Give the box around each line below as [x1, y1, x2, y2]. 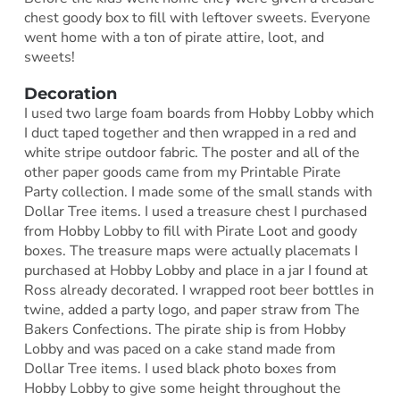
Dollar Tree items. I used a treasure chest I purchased [23, 202, 367, 222]
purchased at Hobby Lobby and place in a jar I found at [23, 261, 368, 281]
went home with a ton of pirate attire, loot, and [23, 28, 324, 48]
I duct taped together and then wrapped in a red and [23, 123, 356, 144]
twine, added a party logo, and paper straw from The [23, 300, 360, 321]
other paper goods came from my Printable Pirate [23, 162, 341, 183]
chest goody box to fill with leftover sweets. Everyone [23, 8, 371, 29]
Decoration [23, 84, 117, 104]
